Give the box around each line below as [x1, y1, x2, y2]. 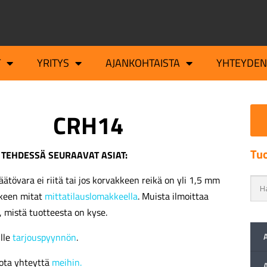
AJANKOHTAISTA [105, 55, 180, 72]
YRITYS [36, 55, 69, 72]
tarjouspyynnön [13, 230, 76, 245]
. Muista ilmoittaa [138, 189, 209, 204]
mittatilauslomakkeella [45, 189, 138, 204]
